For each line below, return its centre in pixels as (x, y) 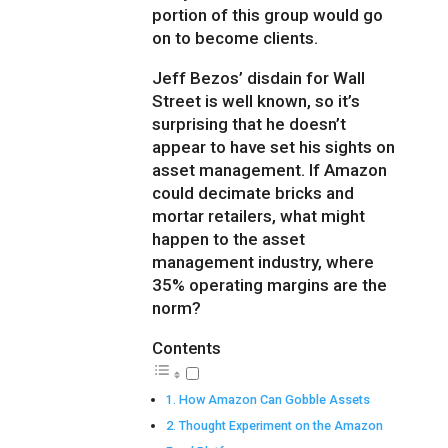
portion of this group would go (268, 15)
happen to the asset (229, 239)
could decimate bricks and (253, 193)
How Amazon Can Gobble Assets (274, 400)
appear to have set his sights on (274, 147)
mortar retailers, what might (259, 216)
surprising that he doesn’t (249, 124)
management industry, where (263, 262)
